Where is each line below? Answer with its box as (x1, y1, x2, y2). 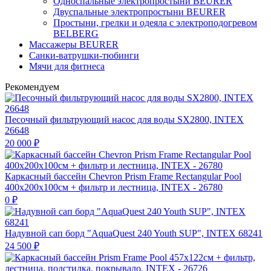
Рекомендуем (5, 82, 59, 93)
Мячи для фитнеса (29, 61, 105, 72)
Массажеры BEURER (29, 39, 119, 50)
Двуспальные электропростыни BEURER (53, 7, 226, 18)
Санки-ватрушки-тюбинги (29, 50, 139, 61)
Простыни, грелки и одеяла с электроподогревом (53, 18, 257, 28)
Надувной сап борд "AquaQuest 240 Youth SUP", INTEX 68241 (5, 228, 263, 239)
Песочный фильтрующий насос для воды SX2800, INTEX (5, 114, 244, 125)
